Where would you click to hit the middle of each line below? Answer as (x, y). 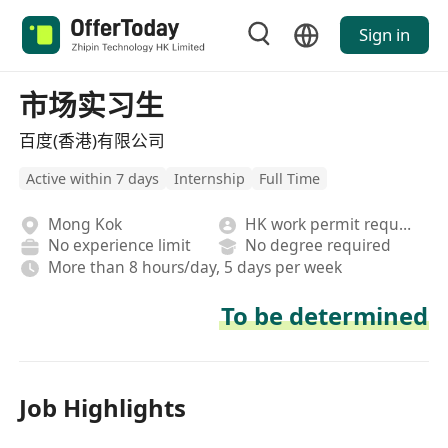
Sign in (384, 35)
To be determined (324, 316)
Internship (209, 179)
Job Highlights (103, 408)
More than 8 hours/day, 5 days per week (194, 266)
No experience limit (119, 245)
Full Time (289, 179)
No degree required (318, 245)
